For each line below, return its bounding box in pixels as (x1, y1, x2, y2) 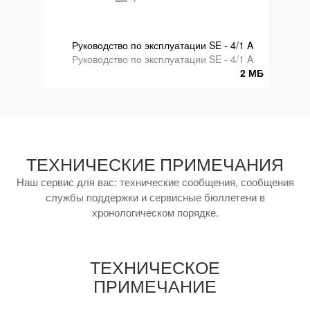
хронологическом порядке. (91, 204, 219, 220)
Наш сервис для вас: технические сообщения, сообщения (16, 174, 294, 190)
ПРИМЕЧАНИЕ (93, 276, 217, 297)
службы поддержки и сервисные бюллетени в (45, 189, 265, 205)
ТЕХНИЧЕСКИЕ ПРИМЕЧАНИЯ (26, 154, 284, 175)
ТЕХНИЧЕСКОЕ (90, 257, 220, 278)
